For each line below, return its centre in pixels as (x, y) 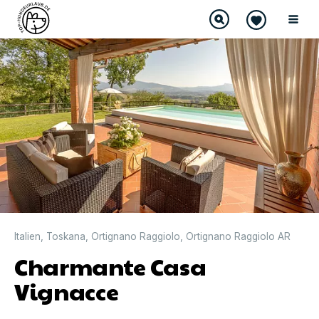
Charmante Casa (110, 266)
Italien (27, 236)
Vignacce (67, 291)
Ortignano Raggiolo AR (238, 236)
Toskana (66, 236)
